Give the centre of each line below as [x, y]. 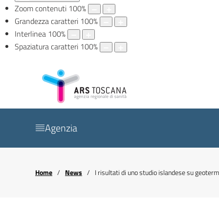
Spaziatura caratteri [46, 47]
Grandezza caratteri [46, 21]
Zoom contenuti [41, 9]
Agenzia [61, 128]
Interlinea [30, 34]
